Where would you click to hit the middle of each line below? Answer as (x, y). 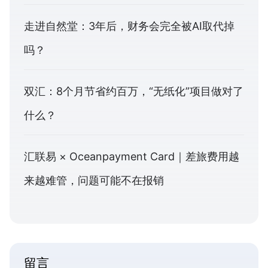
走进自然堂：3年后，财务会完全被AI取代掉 (129, 26)
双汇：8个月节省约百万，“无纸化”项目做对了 (134, 91)
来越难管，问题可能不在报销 (94, 180)
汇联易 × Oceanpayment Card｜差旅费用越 (132, 156)
